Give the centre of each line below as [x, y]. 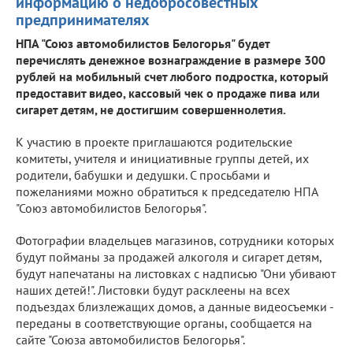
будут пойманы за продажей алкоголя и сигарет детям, [169, 256]
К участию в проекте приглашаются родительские [154, 141]
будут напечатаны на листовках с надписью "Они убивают [176, 273]
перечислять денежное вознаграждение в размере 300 [171, 59]
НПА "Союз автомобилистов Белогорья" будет [143, 43]
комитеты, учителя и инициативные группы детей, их [162, 158]
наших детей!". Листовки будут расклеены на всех [153, 290]
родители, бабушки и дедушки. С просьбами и [143, 175]
